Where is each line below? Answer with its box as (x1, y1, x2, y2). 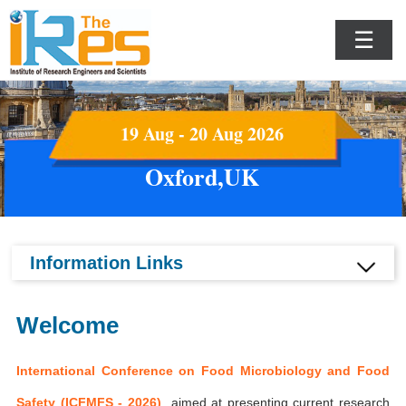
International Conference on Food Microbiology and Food (16, 363, 390, 378)
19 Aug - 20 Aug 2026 (120, 121, 284, 147)
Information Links (30, 253, 184, 273)
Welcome (16, 312, 120, 339)
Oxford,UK (144, 159, 259, 194)
